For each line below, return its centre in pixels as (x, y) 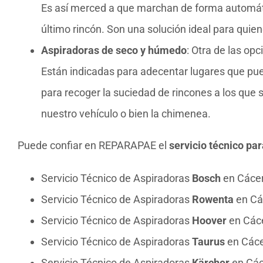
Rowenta (213, 200)
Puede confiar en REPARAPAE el (93, 146)
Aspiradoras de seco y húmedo (114, 50)
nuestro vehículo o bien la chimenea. (126, 114)
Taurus (208, 242)
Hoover (209, 221)
